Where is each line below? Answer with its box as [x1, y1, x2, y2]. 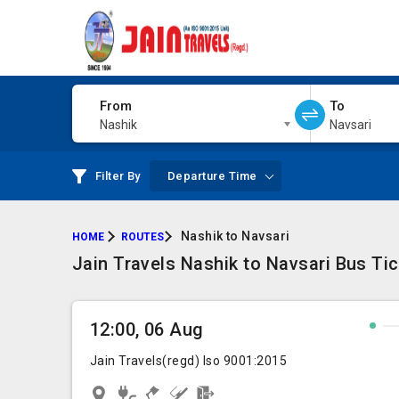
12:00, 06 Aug [89, 319, 204, 340]
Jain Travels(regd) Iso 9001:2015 [89, 354, 287, 368]
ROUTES [120, 231, 164, 243]
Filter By [94, 169, 141, 183]
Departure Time [167, 169, 257, 183]
